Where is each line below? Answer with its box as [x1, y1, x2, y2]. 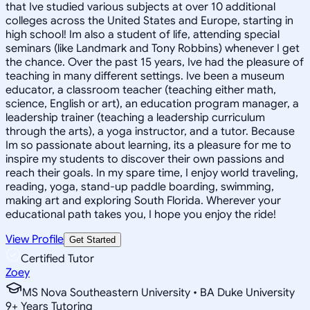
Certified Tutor [21, 251, 94, 266]
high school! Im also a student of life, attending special [6, 27, 280, 42]
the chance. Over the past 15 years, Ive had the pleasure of [6, 55, 304, 69]
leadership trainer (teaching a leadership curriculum [6, 110, 265, 125]
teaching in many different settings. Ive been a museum [6, 69, 284, 83]
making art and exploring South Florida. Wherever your [6, 193, 281, 208]
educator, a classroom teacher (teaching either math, [6, 82, 276, 97]
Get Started [69, 234, 116, 245]
